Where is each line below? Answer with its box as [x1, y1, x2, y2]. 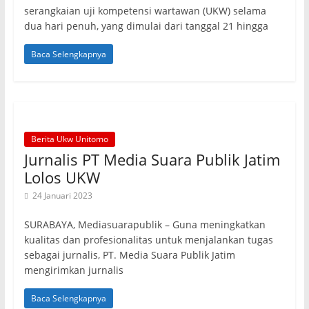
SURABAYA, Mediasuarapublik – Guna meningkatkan [23, 218, 266, 231]
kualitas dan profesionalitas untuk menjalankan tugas [23, 233, 273, 246]
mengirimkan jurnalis [23, 263, 123, 277]
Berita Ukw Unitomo [30, 133, 108, 145]
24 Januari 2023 [32, 190, 92, 201]
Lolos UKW [23, 167, 100, 188]
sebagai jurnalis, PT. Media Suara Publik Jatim [23, 248, 235, 261]
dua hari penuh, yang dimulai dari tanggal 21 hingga [23, 19, 268, 32]
